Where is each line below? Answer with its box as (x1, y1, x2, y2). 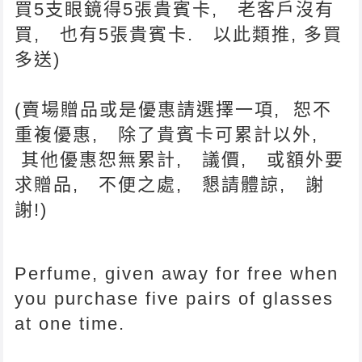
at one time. (15, 313, 126, 334)
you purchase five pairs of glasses (15, 288, 335, 309)
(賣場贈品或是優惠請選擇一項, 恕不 (15, 99, 333, 120)
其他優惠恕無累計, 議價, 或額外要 (15, 149, 345, 170)
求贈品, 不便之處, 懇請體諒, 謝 (15, 174, 326, 195)
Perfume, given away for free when (15, 263, 339, 284)
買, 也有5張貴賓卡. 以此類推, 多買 (15, 23, 343, 44)
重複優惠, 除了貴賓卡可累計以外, (15, 124, 326, 145)
